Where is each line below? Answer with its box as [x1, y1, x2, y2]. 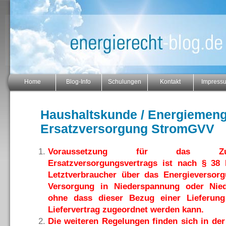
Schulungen [108, 78, 141, 85]
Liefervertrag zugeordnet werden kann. [48, 204, 204, 214]
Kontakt [160, 78, 181, 85]
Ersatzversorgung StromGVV [40, 122, 214, 136]
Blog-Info [66, 78, 91, 85]
